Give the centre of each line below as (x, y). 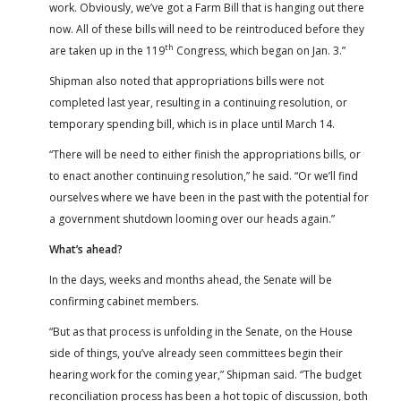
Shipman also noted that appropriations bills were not (187, 81)
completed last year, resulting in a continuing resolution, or (198, 102)
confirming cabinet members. (124, 301)
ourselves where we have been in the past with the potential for (209, 197)
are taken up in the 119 (107, 50)
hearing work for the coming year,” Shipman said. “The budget (205, 374)
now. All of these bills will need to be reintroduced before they (207, 29)
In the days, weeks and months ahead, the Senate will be (191, 279)
